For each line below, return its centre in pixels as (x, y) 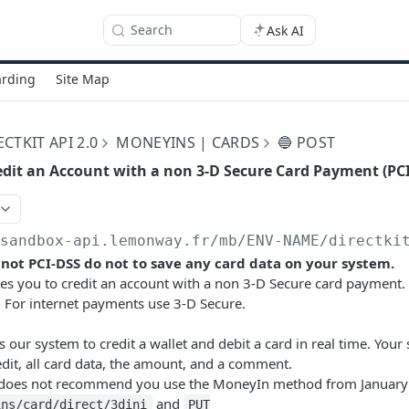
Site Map (83, 79)
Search (151, 30)
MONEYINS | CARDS (188, 142)
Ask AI (285, 30)
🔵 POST (307, 142)
